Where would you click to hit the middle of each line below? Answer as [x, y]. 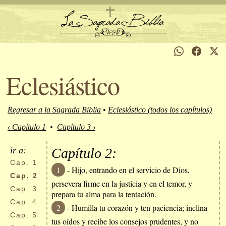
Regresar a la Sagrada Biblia [54, 110]
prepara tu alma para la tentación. [104, 194]
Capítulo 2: [84, 153]
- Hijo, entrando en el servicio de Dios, [127, 170]
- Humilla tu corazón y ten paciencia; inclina [136, 208]
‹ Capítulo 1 [27, 127]
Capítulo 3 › [76, 127]
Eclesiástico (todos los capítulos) [160, 110]
